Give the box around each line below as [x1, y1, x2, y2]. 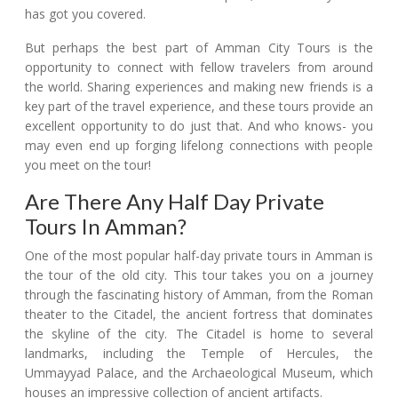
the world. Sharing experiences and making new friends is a [25, 78, 373, 96]
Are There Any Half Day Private [25, 188, 324, 215]
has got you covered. [25, 5, 146, 23]
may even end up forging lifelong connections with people [25, 137, 373, 155]
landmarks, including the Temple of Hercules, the [25, 345, 373, 362]
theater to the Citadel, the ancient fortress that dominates [25, 306, 373, 323]
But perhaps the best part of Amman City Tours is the [25, 39, 373, 57]
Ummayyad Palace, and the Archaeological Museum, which [25, 364, 373, 382]
